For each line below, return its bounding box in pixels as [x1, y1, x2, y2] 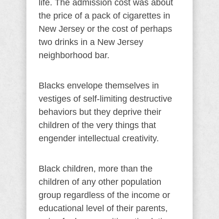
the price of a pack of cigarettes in [39, 11, 170, 21]
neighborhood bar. [39, 50, 109, 60]
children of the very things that [39, 120, 156, 130]
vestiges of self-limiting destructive [39, 94, 172, 104]
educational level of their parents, [39, 203, 168, 213]
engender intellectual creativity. [39, 133, 159, 143]
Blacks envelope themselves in [39, 81, 159, 90]
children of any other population [39, 177, 161, 187]
